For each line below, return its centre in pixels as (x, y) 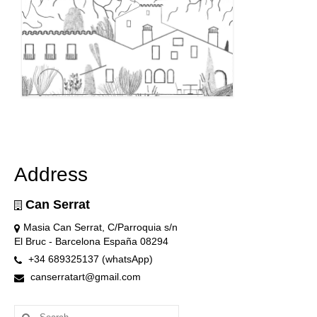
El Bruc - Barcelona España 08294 (91, 242)
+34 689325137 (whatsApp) (89, 259)
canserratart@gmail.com (84, 277)
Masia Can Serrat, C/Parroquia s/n (100, 227)
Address (51, 175)
